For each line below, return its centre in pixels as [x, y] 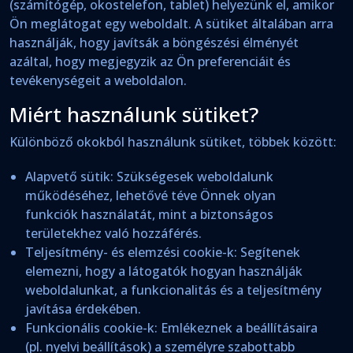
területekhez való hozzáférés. [113, 233]
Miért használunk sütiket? [134, 114]
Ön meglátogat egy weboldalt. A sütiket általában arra [171, 24]
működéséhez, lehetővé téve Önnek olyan [150, 195]
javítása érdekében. [83, 309]
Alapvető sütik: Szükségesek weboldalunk [149, 176]
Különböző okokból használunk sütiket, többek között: [173, 142]
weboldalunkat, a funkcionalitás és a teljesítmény [173, 290]
